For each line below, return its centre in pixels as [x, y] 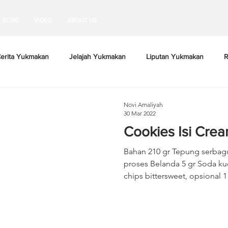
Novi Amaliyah [143, 105]
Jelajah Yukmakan [97, 56]
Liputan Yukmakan [175, 56]
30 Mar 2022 [140, 113]
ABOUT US [82, 20]
